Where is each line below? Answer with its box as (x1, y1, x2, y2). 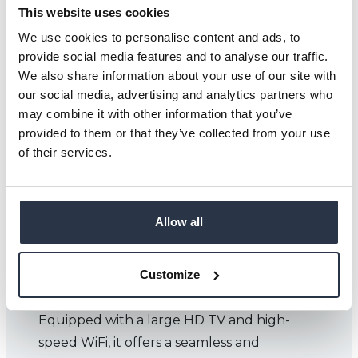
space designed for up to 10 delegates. (38, 290, 284, 305)
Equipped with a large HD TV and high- (38, 312, 290, 328)
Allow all (155, 215, 203, 229)
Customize (140, 267, 201, 281)
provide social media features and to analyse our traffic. (18, 50, 328, 63)
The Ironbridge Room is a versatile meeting (38, 268, 313, 283)
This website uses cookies (18, 5, 170, 19)
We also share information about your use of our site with (18, 69, 336, 82)
